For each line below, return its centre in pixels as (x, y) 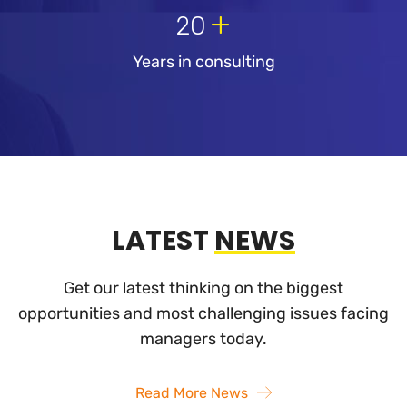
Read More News (192, 393)
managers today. (203, 339)
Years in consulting (203, 62)
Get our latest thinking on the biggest (203, 288)
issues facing (338, 314)
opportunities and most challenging (152, 314)
